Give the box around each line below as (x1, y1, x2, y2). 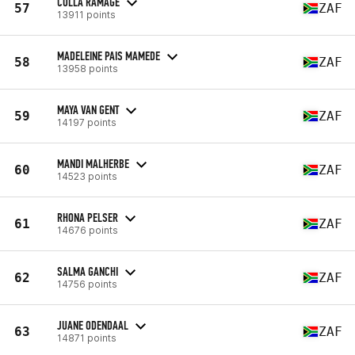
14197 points (57, 116, 116, 128)
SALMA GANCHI (57, 263, 118, 279)
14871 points (57, 331, 116, 344)
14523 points (57, 170, 117, 182)
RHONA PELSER (57, 209, 118, 225)
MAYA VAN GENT (57, 101, 119, 117)
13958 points (57, 62, 118, 74)
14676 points (57, 223, 118, 236)
